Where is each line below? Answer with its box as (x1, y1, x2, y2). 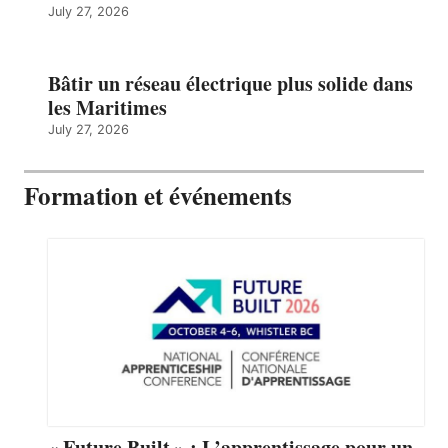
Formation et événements (24, 176, 292, 214)
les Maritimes (48, 92, 167, 122)
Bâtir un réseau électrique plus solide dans (48, 68, 413, 98)
